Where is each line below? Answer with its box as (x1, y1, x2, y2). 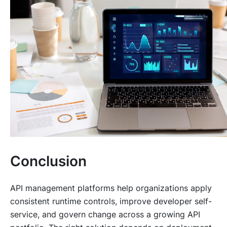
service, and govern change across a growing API (10, 209, 200, 220)
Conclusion (10, 152, 87, 170)
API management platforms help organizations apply (10, 183, 212, 194)
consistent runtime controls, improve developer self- (10, 196, 212, 207)
